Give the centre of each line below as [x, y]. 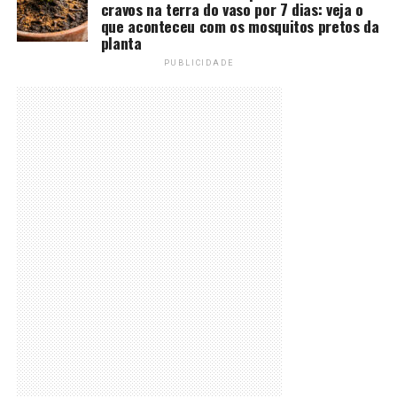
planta [121, 43]
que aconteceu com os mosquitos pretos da [240, 26]
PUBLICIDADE [198, 63]
